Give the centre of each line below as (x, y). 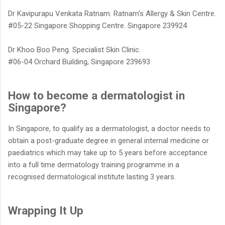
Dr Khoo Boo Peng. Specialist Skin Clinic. (74, 50)
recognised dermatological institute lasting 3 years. (92, 177)
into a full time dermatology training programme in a (94, 165)
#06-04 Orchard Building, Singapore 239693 (79, 62)
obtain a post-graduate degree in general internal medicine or (108, 141)
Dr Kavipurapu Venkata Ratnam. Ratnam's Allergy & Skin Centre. (112, 14)
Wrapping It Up (46, 211)
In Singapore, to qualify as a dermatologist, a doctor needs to (109, 129)
